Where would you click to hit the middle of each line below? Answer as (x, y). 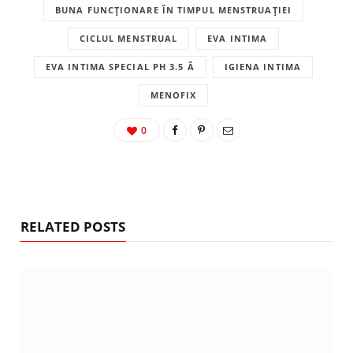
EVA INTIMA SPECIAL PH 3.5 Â (120, 66)
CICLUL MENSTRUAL (128, 38)
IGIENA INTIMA (262, 66)
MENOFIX (173, 95)
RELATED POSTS (73, 226)
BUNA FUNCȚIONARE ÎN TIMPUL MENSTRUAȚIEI (173, 9)
